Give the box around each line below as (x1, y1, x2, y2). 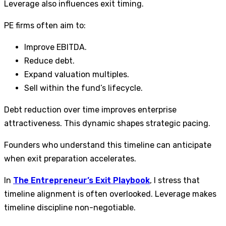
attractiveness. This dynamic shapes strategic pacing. (4, 119, 210, 129)
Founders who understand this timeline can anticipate (4, 140, 211, 150)
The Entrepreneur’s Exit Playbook (13, 176, 150, 186)
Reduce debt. (24, 56, 75, 66)
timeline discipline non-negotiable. (4, 203, 136, 213)
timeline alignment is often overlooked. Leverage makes (4, 189, 216, 199)
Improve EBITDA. (24, 42, 87, 52)
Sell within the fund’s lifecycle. (24, 83, 143, 93)
